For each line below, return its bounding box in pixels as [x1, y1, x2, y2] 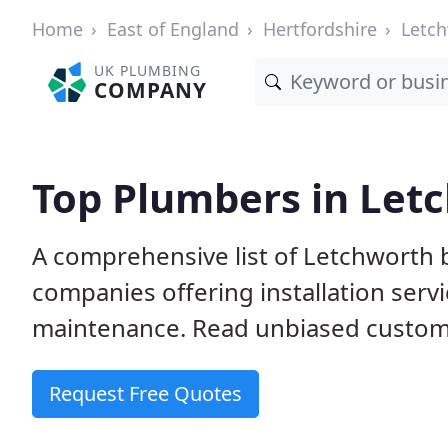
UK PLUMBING [94, 61, 202, 80]
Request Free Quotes [49, 380, 242, 407]
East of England [107, 17, 239, 41]
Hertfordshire [263, 17, 377, 41]
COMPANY [94, 76, 208, 104]
